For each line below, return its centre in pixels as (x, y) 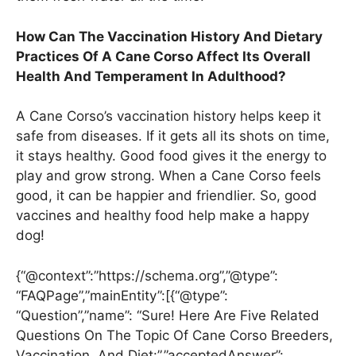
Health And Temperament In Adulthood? (151, 76)
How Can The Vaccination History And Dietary (169, 36)
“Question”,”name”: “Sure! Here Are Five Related (168, 315)
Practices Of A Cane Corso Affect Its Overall (163, 56)
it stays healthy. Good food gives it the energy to (171, 156)
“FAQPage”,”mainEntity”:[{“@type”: (122, 295)
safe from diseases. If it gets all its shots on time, (173, 136)
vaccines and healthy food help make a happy (163, 216)
